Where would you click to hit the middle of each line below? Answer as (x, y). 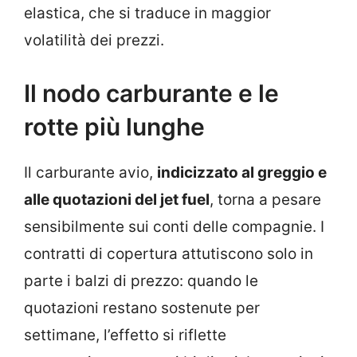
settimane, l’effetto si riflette (125, 335)
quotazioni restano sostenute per (142, 308)
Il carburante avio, (90, 173)
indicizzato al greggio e (242, 173)
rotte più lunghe (114, 127)
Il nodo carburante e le (151, 94)
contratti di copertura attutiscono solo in (169, 254)
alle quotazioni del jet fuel (117, 200)
